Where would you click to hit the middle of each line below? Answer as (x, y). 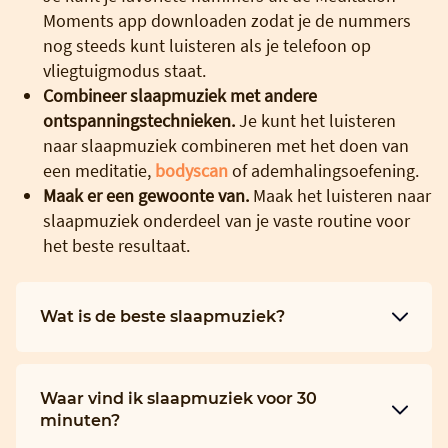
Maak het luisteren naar (340, 195)
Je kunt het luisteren (315, 120)
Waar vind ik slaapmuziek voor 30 (178, 398)
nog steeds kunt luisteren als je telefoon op (207, 45)
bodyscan (191, 170)
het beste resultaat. (116, 245)
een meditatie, (99, 170)
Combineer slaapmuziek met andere (180, 95)
